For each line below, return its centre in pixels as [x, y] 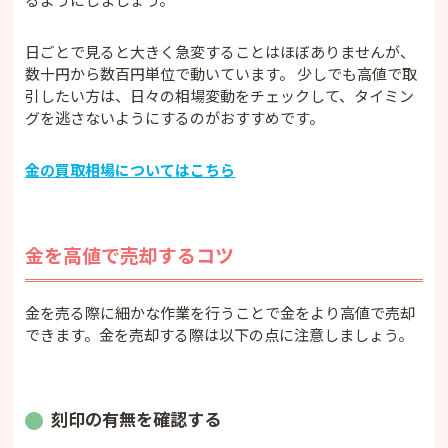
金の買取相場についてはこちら [130, 169]
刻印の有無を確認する [136, 418]
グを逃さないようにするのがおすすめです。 [175, 117]
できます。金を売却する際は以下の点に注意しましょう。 [219, 334]
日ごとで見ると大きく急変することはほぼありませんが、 [220, 51]
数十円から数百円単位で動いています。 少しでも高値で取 [221, 73]
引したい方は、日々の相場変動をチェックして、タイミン [220, 95]
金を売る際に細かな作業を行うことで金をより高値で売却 [220, 312]
